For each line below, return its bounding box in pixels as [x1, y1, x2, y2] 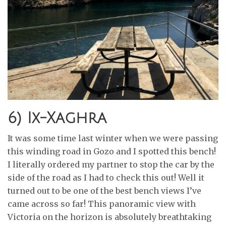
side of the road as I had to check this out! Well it [8, 173, 204, 183]
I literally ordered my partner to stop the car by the [8, 159, 214, 169]
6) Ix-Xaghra [8, 110, 106, 127]
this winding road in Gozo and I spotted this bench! [8, 146, 216, 156]
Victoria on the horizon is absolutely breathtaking [8, 212, 211, 222]
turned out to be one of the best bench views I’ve [8, 186, 201, 196]
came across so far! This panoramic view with [8, 199, 196, 209]
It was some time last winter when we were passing [8, 133, 218, 143]
